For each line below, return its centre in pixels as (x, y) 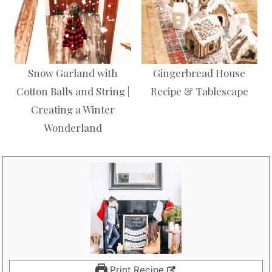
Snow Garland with (73, 73)
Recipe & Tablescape (199, 91)
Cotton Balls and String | (73, 91)
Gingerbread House (199, 73)
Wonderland (73, 127)
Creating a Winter (73, 109)
